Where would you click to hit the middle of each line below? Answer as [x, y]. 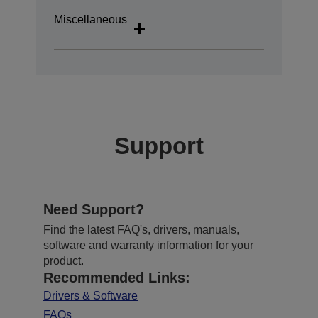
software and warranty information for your [148, 245]
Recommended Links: [117, 277]
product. [64, 261]
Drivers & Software [91, 295]
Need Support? [94, 209]
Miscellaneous [91, 20]
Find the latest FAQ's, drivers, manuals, [141, 229]
